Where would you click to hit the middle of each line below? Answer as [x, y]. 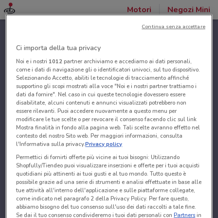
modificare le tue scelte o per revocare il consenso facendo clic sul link [107, 119]
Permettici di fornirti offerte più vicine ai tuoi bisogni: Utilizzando [98, 157]
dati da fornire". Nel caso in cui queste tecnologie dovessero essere [101, 95]
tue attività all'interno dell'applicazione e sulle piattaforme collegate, [106, 191]
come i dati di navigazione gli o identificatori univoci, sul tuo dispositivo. [108, 70]
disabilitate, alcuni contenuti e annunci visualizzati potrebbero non [101, 103]
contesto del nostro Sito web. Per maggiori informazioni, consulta [100, 136]
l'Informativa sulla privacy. [51, 144]
